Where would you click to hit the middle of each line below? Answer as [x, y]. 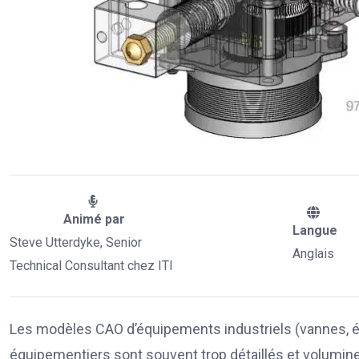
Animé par [95, 219]
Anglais [315, 254]
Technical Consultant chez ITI [93, 265]
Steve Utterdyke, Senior [76, 242]
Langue [315, 231]
